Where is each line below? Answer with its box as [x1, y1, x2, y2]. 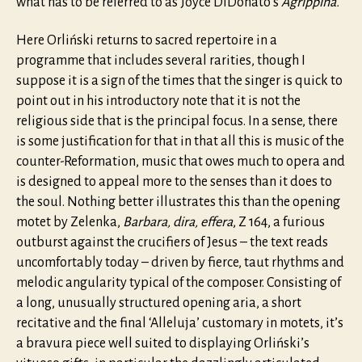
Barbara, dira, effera [123, 215, 233, 230]
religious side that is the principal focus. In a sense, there [16, 114, 338, 129]
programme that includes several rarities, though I [16, 53, 305, 69]
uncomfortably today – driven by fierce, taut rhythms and [16, 255, 344, 271]
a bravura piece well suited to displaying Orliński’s [16, 336, 309, 351]
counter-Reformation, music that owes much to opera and [16, 154, 345, 170]
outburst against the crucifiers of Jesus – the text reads [16, 235, 328, 250]
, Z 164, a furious [233, 215, 325, 230]
